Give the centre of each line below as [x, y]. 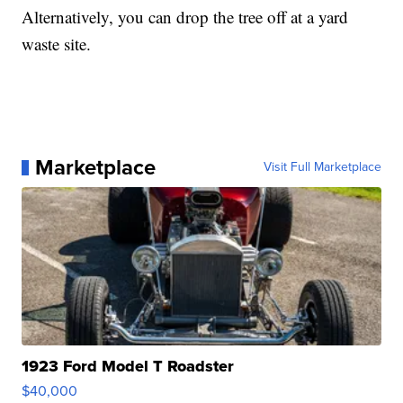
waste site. [57, 44]
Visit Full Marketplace [322, 167]
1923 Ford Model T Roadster [128, 367]
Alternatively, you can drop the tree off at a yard [185, 17]
